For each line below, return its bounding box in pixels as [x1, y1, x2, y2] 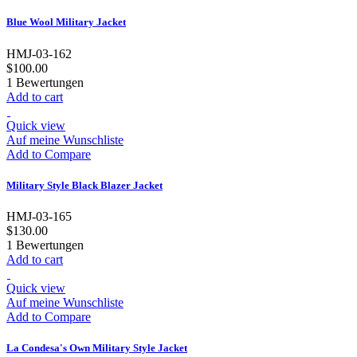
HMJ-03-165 [6, 209, 72, 223]
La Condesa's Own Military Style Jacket [6, 342, 187, 355]
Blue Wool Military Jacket [6, 16, 126, 29]
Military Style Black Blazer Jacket [6, 178, 163, 191]
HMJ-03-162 [6, 46, 72, 61]
